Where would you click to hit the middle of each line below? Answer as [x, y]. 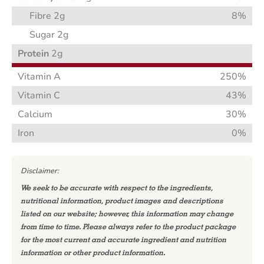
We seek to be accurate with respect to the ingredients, [116, 188]
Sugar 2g [49, 35]
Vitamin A [39, 77]
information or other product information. [93, 253]
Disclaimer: [39, 171]
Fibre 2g [47, 16]
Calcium [35, 115]
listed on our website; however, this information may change [127, 214]
